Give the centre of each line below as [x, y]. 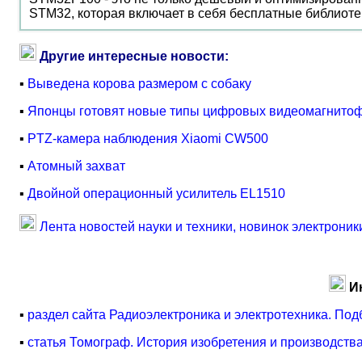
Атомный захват [76, 166]
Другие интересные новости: [134, 56]
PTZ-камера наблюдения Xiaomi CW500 [148, 139]
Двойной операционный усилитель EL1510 [156, 194]
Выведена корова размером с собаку [139, 84]
